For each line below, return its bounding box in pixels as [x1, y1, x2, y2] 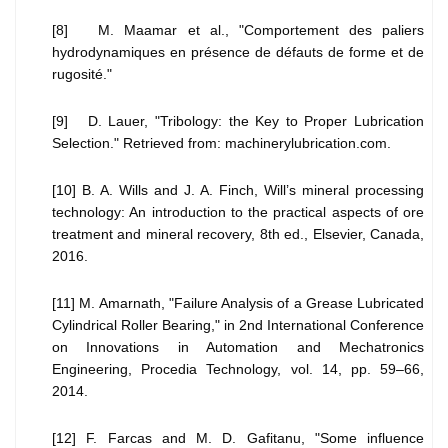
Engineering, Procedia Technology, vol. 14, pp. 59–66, [52, 361, 424, 378]
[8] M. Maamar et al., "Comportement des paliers [52, 22, 424, 39]
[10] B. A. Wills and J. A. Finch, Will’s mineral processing [52, 182, 424, 199]
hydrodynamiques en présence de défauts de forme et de [52, 44, 424, 61]
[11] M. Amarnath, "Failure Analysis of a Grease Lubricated [52, 295, 424, 312]
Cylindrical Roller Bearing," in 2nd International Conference [52, 317, 424, 334]
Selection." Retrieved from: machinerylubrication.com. [52, 135, 391, 152]
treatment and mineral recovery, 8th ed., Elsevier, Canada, [52, 226, 424, 243]
